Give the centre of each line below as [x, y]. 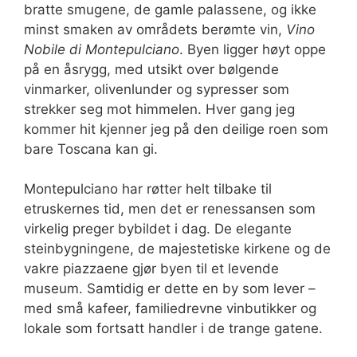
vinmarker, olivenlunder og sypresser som [157, 89]
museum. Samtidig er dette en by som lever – [170, 288]
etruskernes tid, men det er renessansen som [170, 209]
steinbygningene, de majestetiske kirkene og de [177, 249]
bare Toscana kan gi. [91, 149]
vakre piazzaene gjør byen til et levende [151, 269]
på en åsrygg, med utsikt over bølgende [151, 69]
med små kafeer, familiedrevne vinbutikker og [170, 308]
